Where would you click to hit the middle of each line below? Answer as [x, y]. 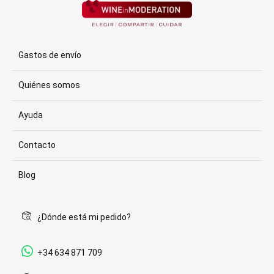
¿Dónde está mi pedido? [84, 217]
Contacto [37, 145]
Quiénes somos [49, 85]
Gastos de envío [50, 55]
